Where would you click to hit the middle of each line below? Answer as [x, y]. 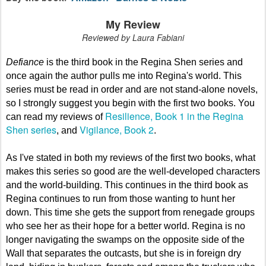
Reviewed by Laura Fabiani [133, 37]
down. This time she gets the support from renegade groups [130, 212]
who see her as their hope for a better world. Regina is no [126, 226]
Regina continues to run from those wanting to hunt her [121, 198]
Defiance [25, 62]
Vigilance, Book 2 [117, 129]
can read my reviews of [56, 116]
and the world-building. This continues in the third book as [127, 185]
